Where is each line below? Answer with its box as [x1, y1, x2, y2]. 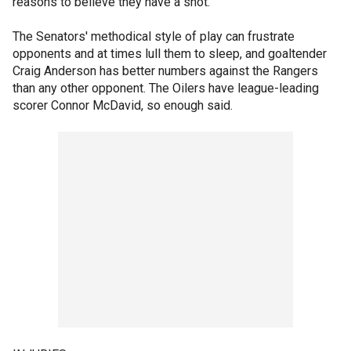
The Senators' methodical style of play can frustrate [13, 28, 295, 44]
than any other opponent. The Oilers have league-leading [13, 80, 319, 96]
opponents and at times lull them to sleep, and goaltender [13, 45, 327, 61]
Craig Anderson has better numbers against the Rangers [13, 63, 318, 78]
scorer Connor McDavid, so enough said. [13, 97, 233, 113]
